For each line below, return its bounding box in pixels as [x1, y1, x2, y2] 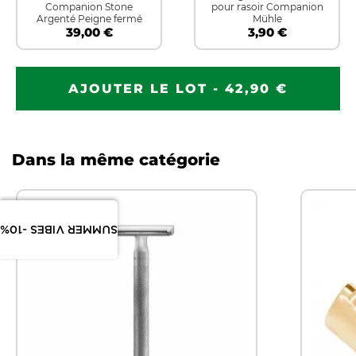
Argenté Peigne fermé [36, 13, 142, 25]
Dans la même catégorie [12, 150, 220, 170]
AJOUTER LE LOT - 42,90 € [68, 81, 288, 97]
